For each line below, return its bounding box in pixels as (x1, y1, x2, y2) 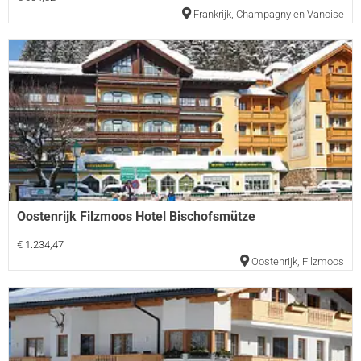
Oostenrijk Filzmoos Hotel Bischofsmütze (17, 209, 255, 224)
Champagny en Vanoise (236, 8, 344, 20)
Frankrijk (193, 8, 231, 20)
